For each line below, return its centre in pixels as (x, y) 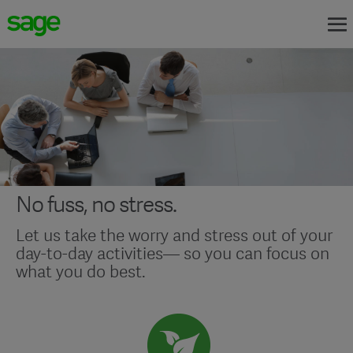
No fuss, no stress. (96, 205)
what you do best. (81, 272)
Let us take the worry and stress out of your (174, 236)
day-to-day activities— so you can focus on (173, 254)
